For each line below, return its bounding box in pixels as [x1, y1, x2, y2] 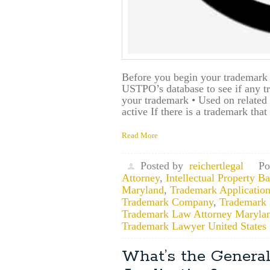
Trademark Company [122, 196, 213, 208]
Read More [122, 131, 158, 140]
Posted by [140, 160, 183, 172]
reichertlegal [189, 160, 243, 172]
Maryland [122, 184, 164, 196]
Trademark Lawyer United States [122, 220, 266, 232]
